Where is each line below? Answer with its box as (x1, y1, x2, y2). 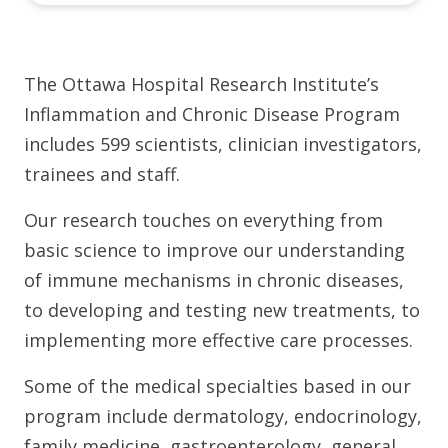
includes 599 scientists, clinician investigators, (24, 132, 422, 156)
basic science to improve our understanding (24, 238, 405, 262)
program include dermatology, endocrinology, (24, 404, 422, 428)
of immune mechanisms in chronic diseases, (24, 268, 404, 292)
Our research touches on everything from (24, 208, 383, 232)
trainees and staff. (24, 162, 180, 186)
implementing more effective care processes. (24, 328, 413, 352)
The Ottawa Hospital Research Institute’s (24, 72, 379, 96)
